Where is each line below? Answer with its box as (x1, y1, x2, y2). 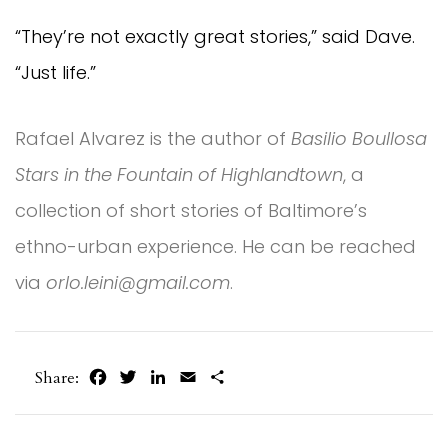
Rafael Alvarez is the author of (15, 126, 291, 152)
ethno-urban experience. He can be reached (15, 234, 416, 260)
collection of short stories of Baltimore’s (15, 198, 367, 224)
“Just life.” (15, 60, 96, 86)
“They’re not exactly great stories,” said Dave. (15, 24, 415, 50)
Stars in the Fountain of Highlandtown (15, 162, 343, 188)
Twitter (139, 365, 192, 388)
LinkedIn (169, 365, 233, 388)
